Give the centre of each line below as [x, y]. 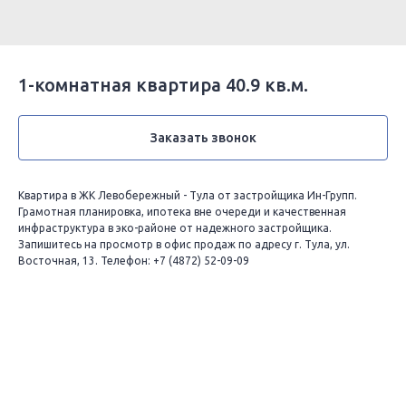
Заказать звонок [203, 138]
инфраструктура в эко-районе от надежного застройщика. [175, 228]
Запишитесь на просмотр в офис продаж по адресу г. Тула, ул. [184, 244]
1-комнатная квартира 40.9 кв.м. [163, 85]
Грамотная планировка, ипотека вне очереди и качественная [182, 212]
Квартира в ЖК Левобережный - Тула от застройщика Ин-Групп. [188, 195]
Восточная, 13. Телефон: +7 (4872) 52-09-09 [134, 261]
